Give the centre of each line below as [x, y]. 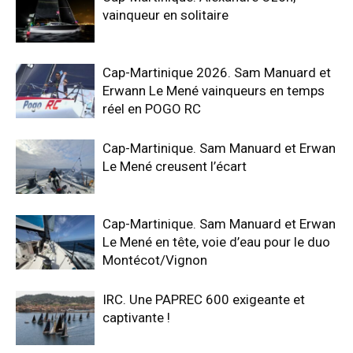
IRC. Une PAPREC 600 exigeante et [204, 299]
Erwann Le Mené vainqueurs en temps [214, 91]
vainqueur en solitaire [165, 15]
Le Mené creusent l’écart [175, 166]
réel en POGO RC [152, 109]
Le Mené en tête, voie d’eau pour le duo [216, 242]
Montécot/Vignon [155, 260]
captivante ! [136, 318]
